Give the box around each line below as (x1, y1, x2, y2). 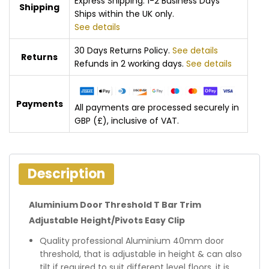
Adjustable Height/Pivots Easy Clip (29, 214, 185, 226)
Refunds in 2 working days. (74, 58, 186, 70)
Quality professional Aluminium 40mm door (40, 235, 224, 247)
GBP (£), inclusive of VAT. (74, 114, 179, 127)
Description (28, 165, 105, 183)
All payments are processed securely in (74, 101, 239, 113)
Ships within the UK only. (74, 8, 174, 20)
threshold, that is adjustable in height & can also (40, 248, 242, 260)
